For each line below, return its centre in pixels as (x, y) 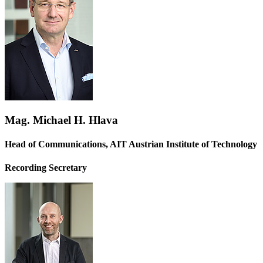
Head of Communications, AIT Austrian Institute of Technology (131, 144)
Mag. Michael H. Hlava (61, 120)
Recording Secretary (46, 167)
